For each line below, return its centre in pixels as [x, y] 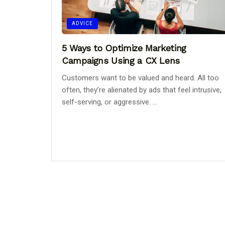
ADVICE [82, 23]
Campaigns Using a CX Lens [121, 60]
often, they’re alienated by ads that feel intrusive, [142, 90]
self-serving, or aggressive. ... [109, 102]
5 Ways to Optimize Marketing [124, 48]
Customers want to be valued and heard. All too [140, 78]
